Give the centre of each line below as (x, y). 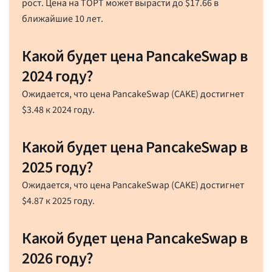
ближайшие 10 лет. (62, 19)
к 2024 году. (69, 110)
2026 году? (58, 258)
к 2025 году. (69, 201)
